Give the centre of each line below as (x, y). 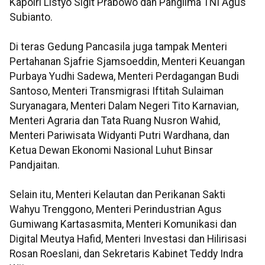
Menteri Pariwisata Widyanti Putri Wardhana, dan (119, 136)
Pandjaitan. (35, 165)
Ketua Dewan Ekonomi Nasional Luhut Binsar (111, 151)
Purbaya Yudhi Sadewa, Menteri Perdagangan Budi (124, 77)
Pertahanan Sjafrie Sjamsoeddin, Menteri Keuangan (127, 62)
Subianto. (31, 17)
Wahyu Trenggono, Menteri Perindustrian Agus (116, 210)
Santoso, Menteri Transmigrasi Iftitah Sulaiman (117, 91)
